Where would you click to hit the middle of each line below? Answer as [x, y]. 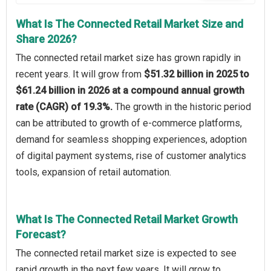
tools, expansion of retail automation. [93, 172]
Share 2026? [46, 39]
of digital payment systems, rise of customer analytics [131, 155]
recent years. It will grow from [80, 74]
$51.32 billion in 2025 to [197, 74]
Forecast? [41, 234]
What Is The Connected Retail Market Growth [127, 219]
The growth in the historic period [183, 106]
